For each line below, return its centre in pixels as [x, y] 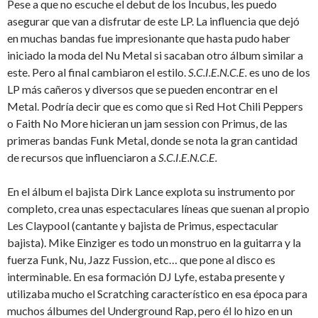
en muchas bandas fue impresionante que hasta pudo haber [149, 38]
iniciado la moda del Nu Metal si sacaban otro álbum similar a [155, 55]
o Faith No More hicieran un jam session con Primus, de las [147, 124]
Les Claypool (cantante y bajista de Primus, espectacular [143, 226]
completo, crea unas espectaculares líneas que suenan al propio [158, 209]
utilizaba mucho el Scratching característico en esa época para [157, 294]
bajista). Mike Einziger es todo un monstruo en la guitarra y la [154, 243]
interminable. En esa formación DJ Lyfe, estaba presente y [146, 277]
